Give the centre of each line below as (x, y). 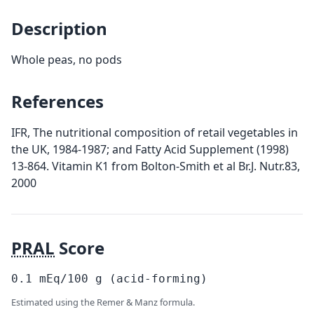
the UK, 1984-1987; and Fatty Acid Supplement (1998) (150, 149)
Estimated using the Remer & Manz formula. (103, 302)
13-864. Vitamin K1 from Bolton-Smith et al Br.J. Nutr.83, (156, 166)
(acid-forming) (158, 279)
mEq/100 (64, 279)
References (57, 101)
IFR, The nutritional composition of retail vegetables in (155, 132)
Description (59, 28)
